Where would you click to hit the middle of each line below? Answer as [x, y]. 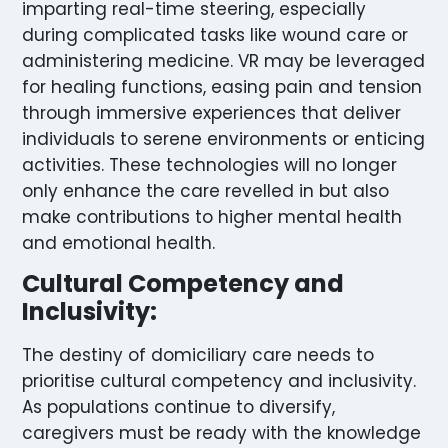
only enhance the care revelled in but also [205, 190]
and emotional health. [118, 242]
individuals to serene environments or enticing [223, 138]
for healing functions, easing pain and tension [222, 86]
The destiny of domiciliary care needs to [198, 354]
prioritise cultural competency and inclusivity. [219, 380]
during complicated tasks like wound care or [215, 34]
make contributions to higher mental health [212, 216]
